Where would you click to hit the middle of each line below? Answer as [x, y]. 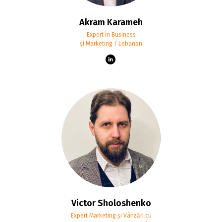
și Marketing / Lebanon [111, 43]
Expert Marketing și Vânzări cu [111, 215]
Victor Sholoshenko [111, 203]
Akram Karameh [111, 22]
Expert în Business [111, 34]
